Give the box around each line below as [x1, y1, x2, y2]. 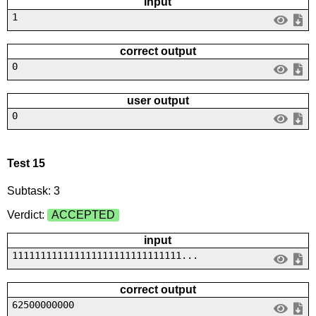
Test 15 [6, 157, 45, 169]
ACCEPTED [51, 209, 115, 221]
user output [126, 94, 189, 107]
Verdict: [6, 209, 47, 221]
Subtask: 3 [6, 185, 60, 197]
